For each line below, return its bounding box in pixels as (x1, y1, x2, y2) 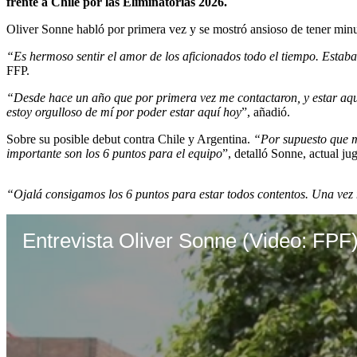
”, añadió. (241, 104, 290, 119)
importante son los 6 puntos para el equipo (6, 146, 222, 160)
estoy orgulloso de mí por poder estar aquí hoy (6, 104, 241, 119)
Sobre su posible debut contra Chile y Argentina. (6, 131, 253, 146)
